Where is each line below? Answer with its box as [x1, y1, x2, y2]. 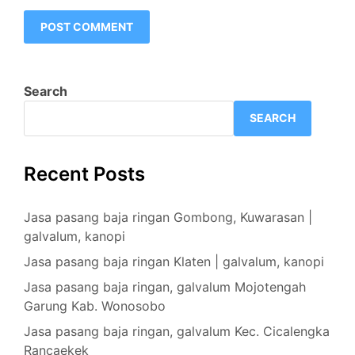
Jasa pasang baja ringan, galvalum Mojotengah [24, 278, 306, 295]
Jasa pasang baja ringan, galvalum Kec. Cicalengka [24, 323, 330, 339]
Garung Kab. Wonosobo [24, 297, 166, 314]
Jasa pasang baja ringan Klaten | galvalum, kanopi [24, 253, 324, 269]
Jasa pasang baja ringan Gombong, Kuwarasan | [24, 208, 312, 225]
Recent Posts [24, 162, 145, 185]
